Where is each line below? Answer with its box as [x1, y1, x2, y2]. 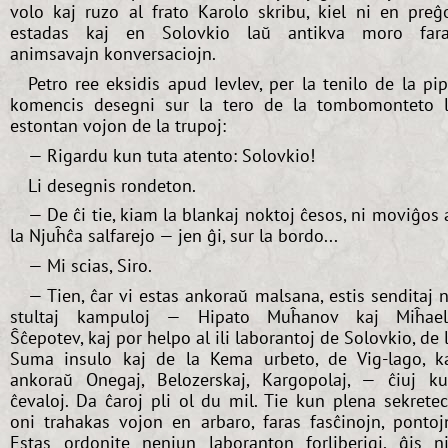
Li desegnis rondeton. [27, 173, 196, 197]
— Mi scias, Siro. [27, 254, 152, 278]
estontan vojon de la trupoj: [10, 113, 226, 137]
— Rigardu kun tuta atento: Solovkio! [27, 143, 315, 167]
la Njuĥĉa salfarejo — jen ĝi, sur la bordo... [10, 224, 338, 248]
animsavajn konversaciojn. [10, 42, 216, 66]
